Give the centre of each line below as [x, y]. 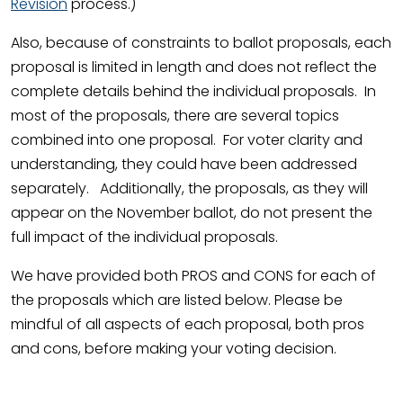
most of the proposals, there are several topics [175, 116]
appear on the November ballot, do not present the [192, 213]
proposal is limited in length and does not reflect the [194, 67]
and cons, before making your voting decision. [175, 349]
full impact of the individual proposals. [144, 237]
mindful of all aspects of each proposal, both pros [188, 325]
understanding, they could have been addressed [184, 165]
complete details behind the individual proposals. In [193, 92]
